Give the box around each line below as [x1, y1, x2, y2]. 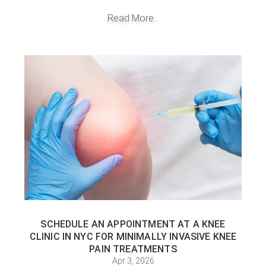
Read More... [107, 12, 159, 24]
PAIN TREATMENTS [89, 243, 177, 255]
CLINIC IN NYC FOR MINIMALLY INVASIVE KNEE [29, 231, 237, 242]
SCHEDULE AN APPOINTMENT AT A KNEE [40, 218, 226, 230]
